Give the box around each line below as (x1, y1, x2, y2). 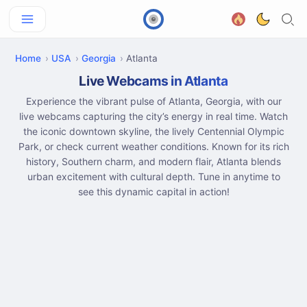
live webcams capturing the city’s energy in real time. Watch (19, 110, 288, 122)
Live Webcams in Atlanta (79, 73, 228, 89)
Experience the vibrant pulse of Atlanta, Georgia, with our (25, 95, 282, 107)
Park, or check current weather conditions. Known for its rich (18, 140, 289, 152)
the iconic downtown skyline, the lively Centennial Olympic (23, 125, 284, 137)
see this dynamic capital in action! (77, 186, 230, 197)
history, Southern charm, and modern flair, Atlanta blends (26, 156, 281, 167)
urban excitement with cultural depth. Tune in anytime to (27, 171, 280, 182)
